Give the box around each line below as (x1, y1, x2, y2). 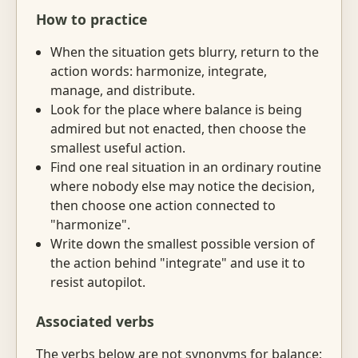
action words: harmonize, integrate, (50, 62, 267, 81)
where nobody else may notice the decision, (50, 177, 315, 196)
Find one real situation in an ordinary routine (50, 158, 321, 177)
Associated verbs (36, 312, 154, 332)
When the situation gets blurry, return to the (50, 43, 319, 62)
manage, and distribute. (50, 82, 195, 100)
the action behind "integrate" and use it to (50, 254, 305, 272)
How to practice (36, 10, 147, 30)
